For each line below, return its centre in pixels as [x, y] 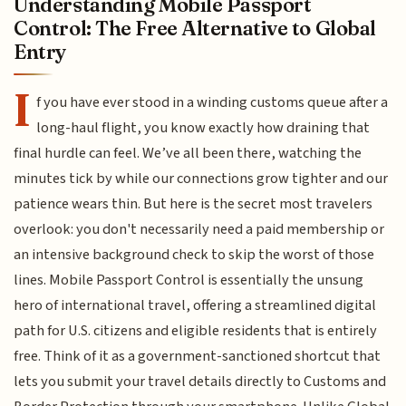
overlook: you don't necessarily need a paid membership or [199, 230]
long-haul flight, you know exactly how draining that [203, 128]
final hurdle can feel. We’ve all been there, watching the [188, 154]
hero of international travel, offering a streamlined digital [195, 306]
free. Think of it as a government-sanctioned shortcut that [198, 357]
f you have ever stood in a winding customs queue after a [213, 103]
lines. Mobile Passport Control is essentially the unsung [189, 280]
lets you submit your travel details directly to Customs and [200, 382]
